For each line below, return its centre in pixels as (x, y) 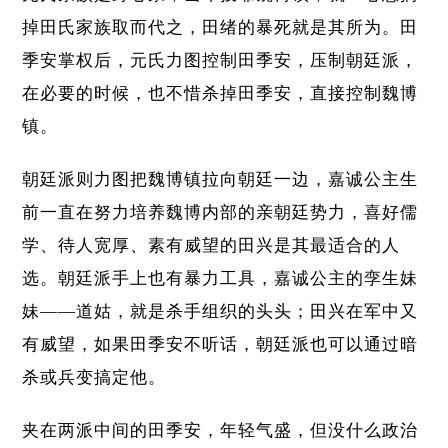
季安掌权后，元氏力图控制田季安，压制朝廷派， (220, 61)
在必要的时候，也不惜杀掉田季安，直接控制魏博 (220, 94)
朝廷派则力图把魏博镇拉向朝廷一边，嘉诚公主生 (220, 180)
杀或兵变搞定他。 (94, 378)
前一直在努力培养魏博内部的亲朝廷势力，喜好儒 (220, 213)
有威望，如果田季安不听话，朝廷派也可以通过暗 (220, 345)
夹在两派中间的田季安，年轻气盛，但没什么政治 (220, 431)
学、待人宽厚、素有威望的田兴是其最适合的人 (211, 246)
